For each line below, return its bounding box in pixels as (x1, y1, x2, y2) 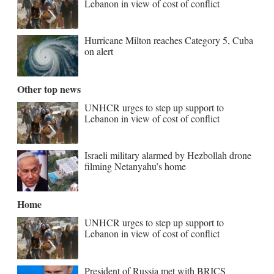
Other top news (17, 82, 81, 97)
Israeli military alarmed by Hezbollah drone (84, 149, 252, 162)
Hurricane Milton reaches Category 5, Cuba (84, 33, 254, 46)
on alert (84, 44, 114, 57)
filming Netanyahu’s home (84, 160, 187, 173)
